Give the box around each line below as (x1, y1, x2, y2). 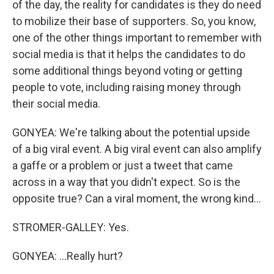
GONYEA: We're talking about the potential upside (12, 126, 250, 139)
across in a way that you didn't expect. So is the (12, 176, 240, 188)
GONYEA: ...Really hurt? (12, 250, 123, 262)
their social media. (12, 97, 100, 110)
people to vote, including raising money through (12, 81, 241, 94)
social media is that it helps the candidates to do (12, 48, 245, 61)
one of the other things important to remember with (12, 31, 262, 44)
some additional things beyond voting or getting (12, 64, 242, 77)
